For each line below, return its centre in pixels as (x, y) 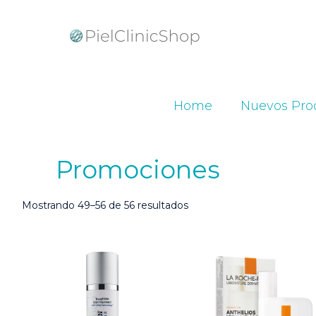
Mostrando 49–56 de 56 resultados (105, 205)
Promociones (138, 170)
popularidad (217, 233)
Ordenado (213, 205)
